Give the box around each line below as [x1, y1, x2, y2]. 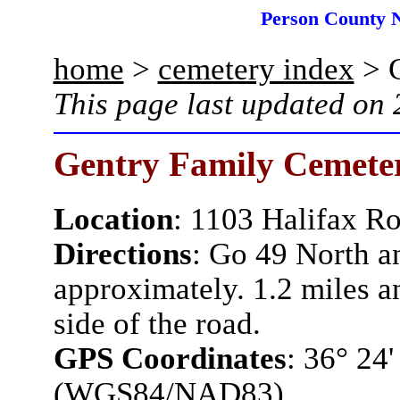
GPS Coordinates [53, 341, 287, 376]
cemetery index [157, 52, 354, 87]
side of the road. [53, 306, 261, 341]
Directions [53, 237, 192, 271]
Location [53, 202, 173, 237]
